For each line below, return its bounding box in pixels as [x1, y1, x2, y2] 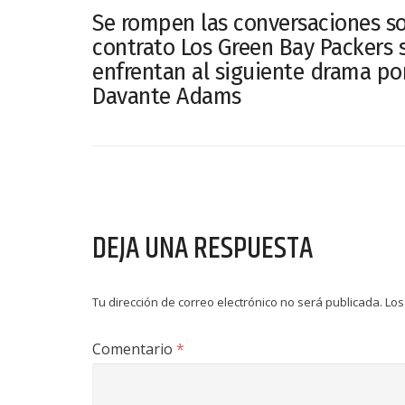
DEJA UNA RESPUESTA [92, 225, 313, 273]
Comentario [92, 339, 176, 360]
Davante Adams [92, 83, 241, 111]
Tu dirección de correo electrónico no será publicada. [92, 294, 382, 311]
